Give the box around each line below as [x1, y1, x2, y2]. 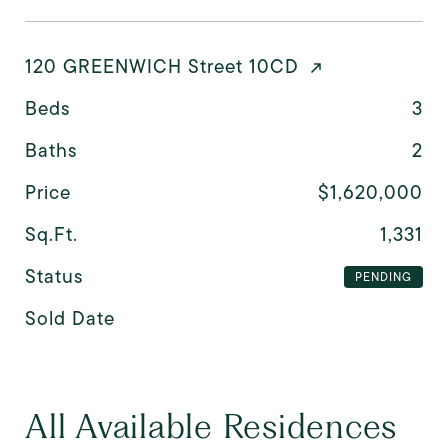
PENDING [354, 268, 412, 286]
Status [25, 262, 83, 290]
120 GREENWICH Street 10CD [25, 52, 299, 80]
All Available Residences [25, 404, 397, 446]
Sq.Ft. [25, 220, 78, 248]
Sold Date [25, 304, 115, 332]
